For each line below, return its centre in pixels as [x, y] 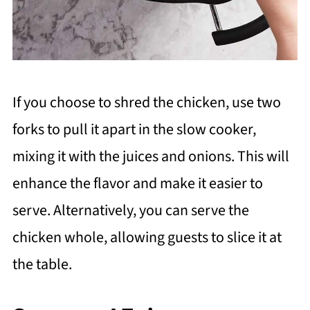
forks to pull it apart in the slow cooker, [134, 130]
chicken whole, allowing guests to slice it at [147, 238]
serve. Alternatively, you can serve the [130, 211]
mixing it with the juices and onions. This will [151, 157]
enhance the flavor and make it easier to [137, 184]
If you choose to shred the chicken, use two [146, 103]
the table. [42, 265]
